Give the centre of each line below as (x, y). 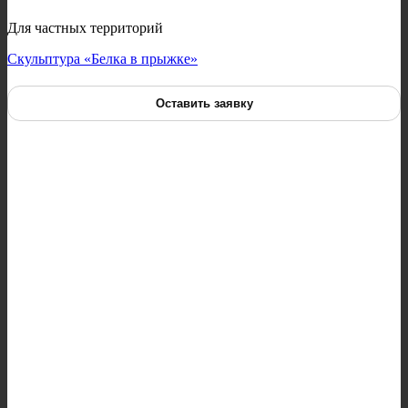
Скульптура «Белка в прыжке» (102, 59)
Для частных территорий (85, 28)
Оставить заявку (204, 104)
